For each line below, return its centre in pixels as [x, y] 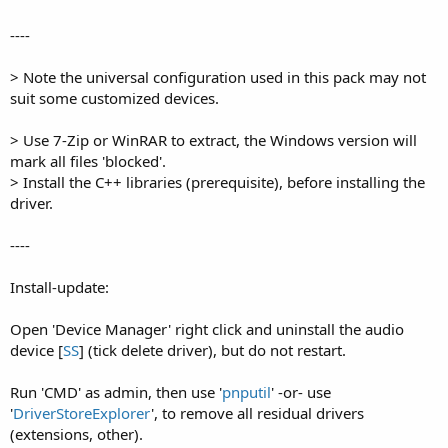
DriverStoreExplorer [82, 412]
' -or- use [301, 391]
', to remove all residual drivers [257, 412]
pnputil [246, 391]
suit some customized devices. [114, 97]
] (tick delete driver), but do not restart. [212, 349]
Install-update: [59, 286]
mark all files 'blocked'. [88, 160]
